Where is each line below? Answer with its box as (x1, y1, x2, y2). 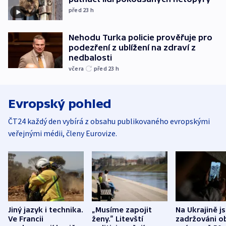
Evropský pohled (8, 96, 111, 110)
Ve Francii (8, 215, 43, 223)
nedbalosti (69, 52, 112, 62)
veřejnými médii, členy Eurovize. (8, 128, 117, 138)
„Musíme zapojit (92, 206, 152, 214)
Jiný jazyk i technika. (8, 206, 83, 214)
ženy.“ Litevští (92, 215, 143, 223)
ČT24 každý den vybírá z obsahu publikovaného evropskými (8, 116, 210, 126)
